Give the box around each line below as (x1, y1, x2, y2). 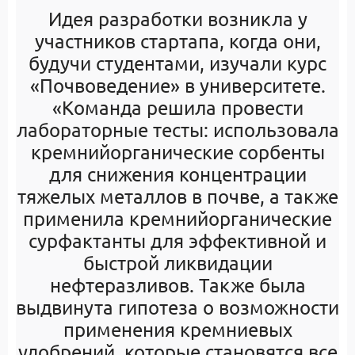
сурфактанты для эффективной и (29, 229, 326, 252)
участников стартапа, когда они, (34, 29, 321, 52)
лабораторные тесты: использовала (16, 118, 339, 141)
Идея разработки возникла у (48, 7, 307, 30)
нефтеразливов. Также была (49, 273, 306, 296)
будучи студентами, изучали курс (29, 52, 326, 74)
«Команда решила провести (52, 96, 303, 119)
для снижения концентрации (48, 162, 307, 185)
